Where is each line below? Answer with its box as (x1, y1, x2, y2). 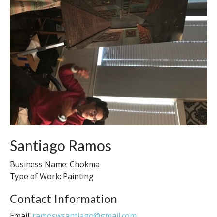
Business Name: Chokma (10, 159, 100, 170)
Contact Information (10, 191, 117, 205)
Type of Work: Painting (10, 171, 93, 182)
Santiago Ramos (10, 137, 111, 154)
